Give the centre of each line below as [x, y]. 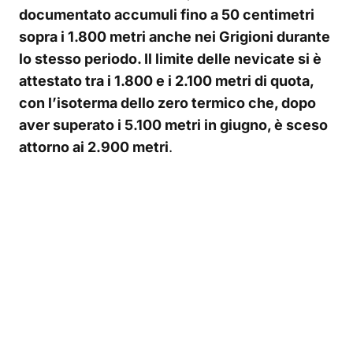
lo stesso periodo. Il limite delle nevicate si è [170, 58]
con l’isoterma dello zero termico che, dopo [167, 102]
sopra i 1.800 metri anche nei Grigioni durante [175, 36]
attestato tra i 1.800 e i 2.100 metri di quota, [166, 80]
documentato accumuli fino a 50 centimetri [167, 14]
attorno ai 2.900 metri [94, 147]
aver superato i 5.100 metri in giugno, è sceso [173, 124]
